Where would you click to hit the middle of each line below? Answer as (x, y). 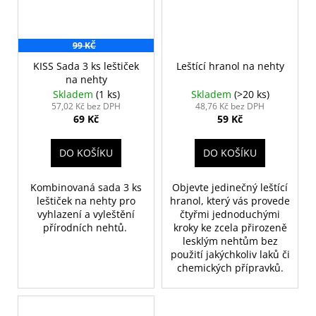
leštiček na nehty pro (86, 200)
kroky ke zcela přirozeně (230, 227)
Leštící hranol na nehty (230, 66)
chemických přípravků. (230, 267)
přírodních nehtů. (86, 227)
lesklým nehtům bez (230, 241)
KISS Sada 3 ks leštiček (86, 66)
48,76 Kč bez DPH (230, 106)
